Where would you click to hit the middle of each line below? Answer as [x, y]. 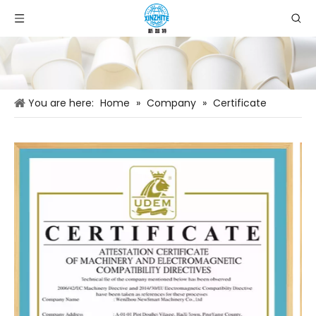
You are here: [61, 103]
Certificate [240, 103]
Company [171, 103]
